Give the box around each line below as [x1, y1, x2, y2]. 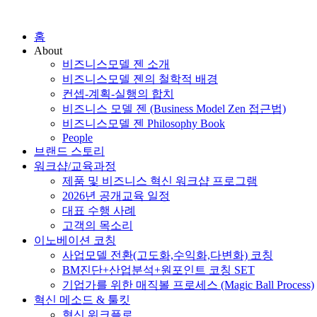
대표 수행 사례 [62, 204, 136, 217]
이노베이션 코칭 [34, 234, 116, 246]
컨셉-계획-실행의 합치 [62, 88, 174, 100]
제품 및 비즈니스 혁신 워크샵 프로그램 [62, 175, 258, 187]
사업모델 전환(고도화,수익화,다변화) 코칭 [62, 249, 273, 261]
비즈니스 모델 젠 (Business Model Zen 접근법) [62, 103, 286, 115]
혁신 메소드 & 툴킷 [34, 294, 130, 306]
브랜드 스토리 [34, 145, 105, 157]
